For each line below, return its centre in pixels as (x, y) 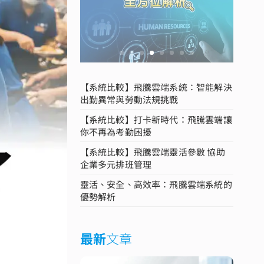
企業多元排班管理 (116, 164)
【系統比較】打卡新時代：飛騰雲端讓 (156, 119)
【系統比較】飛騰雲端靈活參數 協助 (152, 151)
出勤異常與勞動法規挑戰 (129, 99)
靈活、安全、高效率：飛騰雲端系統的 (156, 184)
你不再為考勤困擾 (116, 131)
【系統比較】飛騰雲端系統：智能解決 (156, 87)
